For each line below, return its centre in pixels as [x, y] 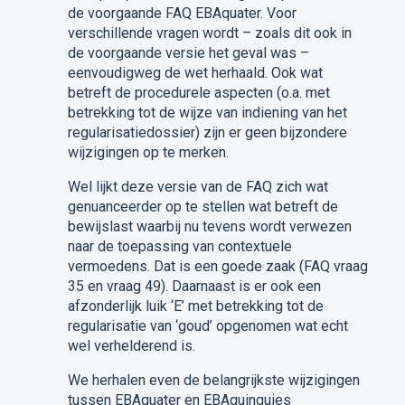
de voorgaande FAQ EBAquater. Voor [182, 13]
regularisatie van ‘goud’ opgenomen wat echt [207, 325]
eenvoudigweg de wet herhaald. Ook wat [195, 72]
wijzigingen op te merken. [148, 152]
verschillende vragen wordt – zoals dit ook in [209, 33]
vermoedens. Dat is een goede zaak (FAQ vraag [217, 266]
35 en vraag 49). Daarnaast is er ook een [194, 286]
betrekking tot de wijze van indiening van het [207, 112]
